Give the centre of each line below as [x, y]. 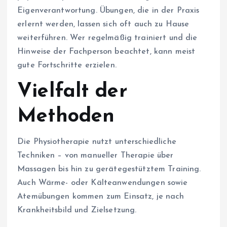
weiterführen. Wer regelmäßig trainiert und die [107, 38]
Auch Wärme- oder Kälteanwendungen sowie [103, 183]
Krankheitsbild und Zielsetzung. [77, 211]
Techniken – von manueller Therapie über [96, 156]
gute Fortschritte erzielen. [67, 66]
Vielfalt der [72, 92]
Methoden [66, 117]
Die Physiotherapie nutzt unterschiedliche [97, 142]
